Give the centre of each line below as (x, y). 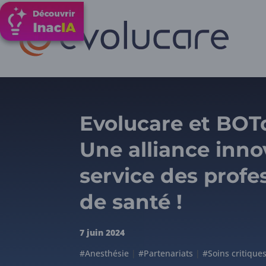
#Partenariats (166, 253)
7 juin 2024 (102, 232)
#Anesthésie (104, 253)
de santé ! (131, 202)
